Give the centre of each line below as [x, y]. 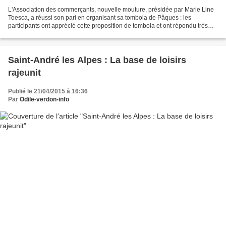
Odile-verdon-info [44, 99]
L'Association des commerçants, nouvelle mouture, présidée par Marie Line [111, 9]
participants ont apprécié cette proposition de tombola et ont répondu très [108, 25]
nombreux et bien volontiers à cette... [58, 34]
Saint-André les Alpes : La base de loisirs [97, 60]
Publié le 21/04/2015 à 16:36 [48, 91]
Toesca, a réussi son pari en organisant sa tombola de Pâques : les [100, 17]
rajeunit [24, 72]
